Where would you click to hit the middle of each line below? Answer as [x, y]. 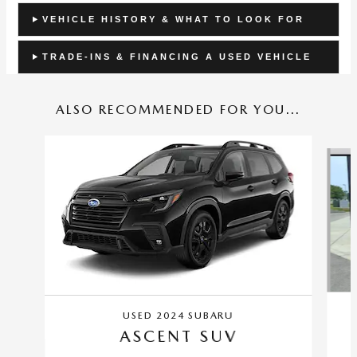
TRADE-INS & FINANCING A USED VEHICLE [177, 56]
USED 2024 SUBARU [178, 315]
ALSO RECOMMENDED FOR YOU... [178, 109]
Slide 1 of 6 [33, 142]
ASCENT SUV [178, 336]
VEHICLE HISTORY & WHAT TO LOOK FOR [173, 19]
